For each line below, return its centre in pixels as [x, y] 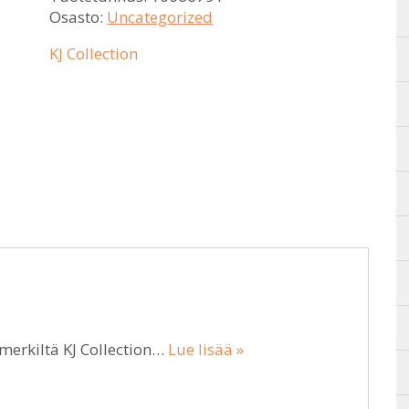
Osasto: [78, 17]
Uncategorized [160, 17]
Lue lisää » [206, 349]
